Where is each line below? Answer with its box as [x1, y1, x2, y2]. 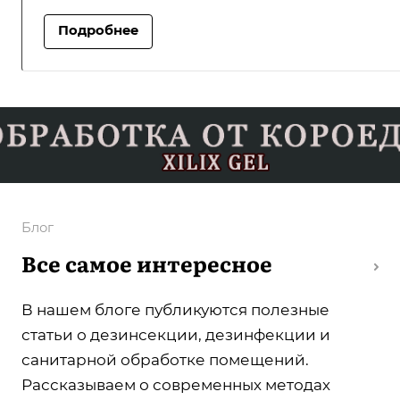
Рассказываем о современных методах [21, 376, 330, 395]
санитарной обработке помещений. [21, 351, 309, 370]
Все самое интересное [21, 247, 272, 279]
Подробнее [58, 21, 138, 38]
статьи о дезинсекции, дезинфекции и [21, 326, 330, 345]
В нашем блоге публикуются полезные [21, 301, 329, 320]
